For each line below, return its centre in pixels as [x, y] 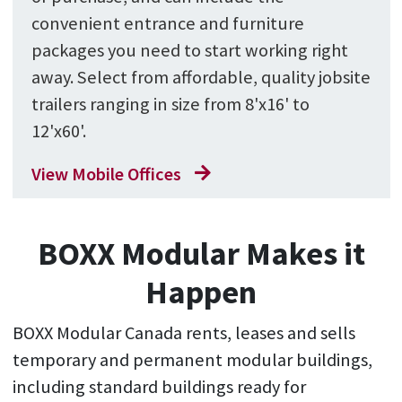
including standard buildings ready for [159, 387]
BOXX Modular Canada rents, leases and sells [184, 333]
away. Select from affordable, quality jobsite [201, 77]
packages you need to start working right [189, 50]
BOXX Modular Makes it [201, 254]
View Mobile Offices [106, 174]
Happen [201, 293]
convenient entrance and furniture [167, 23]
